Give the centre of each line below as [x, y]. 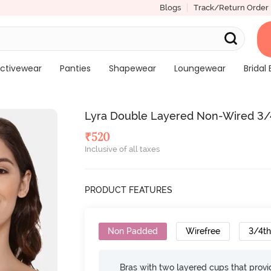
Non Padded [133, 231]
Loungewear [200, 68]
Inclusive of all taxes [122, 149]
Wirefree [203, 231]
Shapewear [132, 68]
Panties [75, 68]
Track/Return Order [231, 8]
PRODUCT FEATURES [129, 190]
